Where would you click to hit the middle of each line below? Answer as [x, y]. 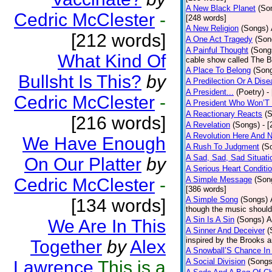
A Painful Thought [217, 50]
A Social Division [216, 261]
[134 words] [118, 206]
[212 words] [118, 40]
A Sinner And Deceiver [225, 230]
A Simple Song [212, 199]
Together [66, 247]
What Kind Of [112, 61]
